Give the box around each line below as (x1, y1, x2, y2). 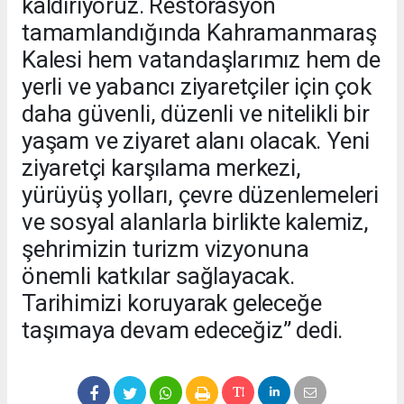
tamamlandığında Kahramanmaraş (22, 18, 377, 46)
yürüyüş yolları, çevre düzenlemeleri (22, 180, 380, 208)
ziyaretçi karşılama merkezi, (22, 153, 301, 181)
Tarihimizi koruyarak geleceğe (22, 289, 322, 317)
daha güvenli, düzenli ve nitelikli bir (22, 99, 370, 127)
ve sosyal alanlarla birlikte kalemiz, (22, 207, 369, 235)
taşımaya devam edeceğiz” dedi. (22, 316, 344, 344)
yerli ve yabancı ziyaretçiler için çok (22, 72, 372, 100)
